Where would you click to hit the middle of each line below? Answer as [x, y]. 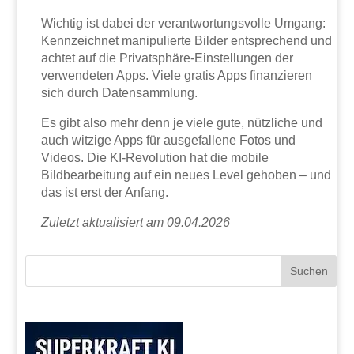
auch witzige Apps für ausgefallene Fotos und [169, 140]
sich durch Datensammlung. [120, 92]
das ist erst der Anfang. [105, 192]
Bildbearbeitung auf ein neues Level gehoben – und [186, 175]
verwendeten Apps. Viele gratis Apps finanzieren [177, 75]
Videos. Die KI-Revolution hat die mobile [155, 157]
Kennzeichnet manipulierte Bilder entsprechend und [187, 40]
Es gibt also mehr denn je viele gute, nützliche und [182, 122]
